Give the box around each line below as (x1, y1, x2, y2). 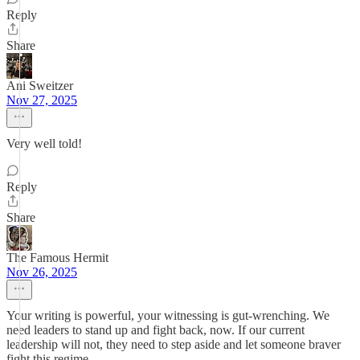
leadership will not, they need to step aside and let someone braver (6, 337, 341, 351)
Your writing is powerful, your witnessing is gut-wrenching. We (6, 309, 329, 322)
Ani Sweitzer (6, 79, 73, 92)
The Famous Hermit (6, 251, 108, 264)
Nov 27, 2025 (6, 93, 77, 107)
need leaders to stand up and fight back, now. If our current (6, 323, 305, 337)
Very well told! (6, 137, 82, 150)
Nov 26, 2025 (6, 265, 77, 279)
